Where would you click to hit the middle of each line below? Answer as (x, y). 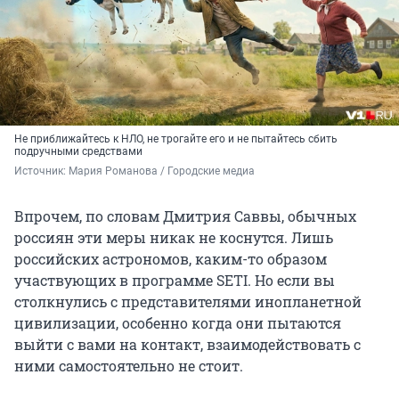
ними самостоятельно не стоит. (129, 366)
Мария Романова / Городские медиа (162, 171)
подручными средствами (78, 152)
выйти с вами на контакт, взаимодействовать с (187, 345)
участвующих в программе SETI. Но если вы (175, 281)
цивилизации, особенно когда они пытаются (178, 323)
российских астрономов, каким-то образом (171, 259)
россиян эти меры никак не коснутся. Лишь (174, 238)
